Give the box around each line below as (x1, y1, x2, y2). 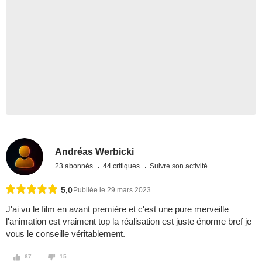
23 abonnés (55, 161, 95, 170)
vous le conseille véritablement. (6, 229, 125, 239)
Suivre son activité (150, 161, 208, 170)
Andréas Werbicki (55, 146, 135, 157)
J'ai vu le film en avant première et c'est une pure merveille (6, 204, 229, 215)
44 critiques (103, 161, 142, 170)
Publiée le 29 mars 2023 (73, 186, 151, 195)
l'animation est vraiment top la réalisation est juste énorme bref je (6, 216, 251, 227)
